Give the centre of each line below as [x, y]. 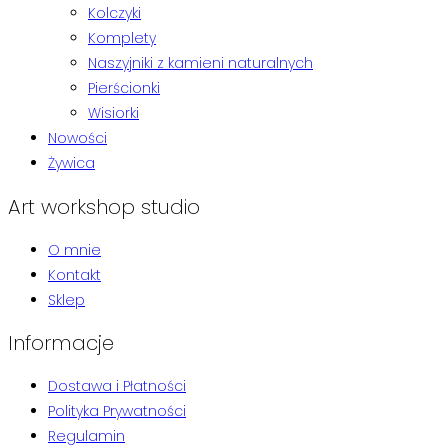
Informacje [61, 343]
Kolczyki [114, 13]
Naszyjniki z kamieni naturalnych [200, 63]
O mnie [74, 249]
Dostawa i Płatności [117, 385]
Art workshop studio [104, 207]
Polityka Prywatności [117, 410]
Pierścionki [124, 88]
